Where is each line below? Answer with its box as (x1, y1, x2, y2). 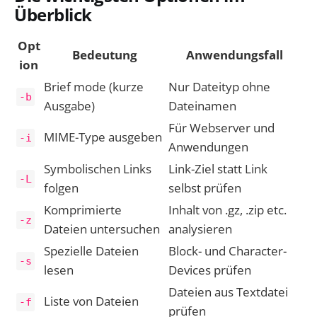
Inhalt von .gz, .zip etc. (168, 202, 287, 219)
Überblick (14, 3, 92, 26)
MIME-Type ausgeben (44, 129, 162, 146)
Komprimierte (44, 202, 122, 219)
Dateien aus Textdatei (168, 284, 288, 301)
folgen (44, 180, 79, 197)
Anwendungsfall (186, 47, 283, 64)
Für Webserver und (168, 120, 275, 137)
